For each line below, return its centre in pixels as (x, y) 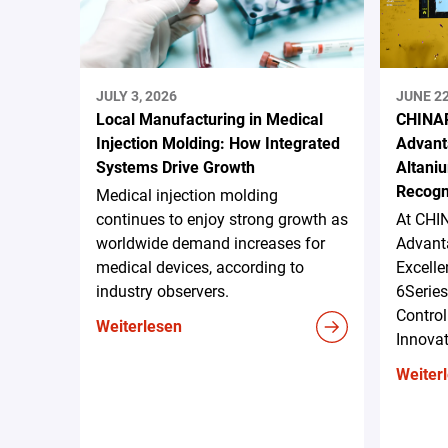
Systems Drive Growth (175, 168)
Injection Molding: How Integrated (218, 144)
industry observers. (162, 292)
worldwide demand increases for (210, 244)
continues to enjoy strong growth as (222, 220)
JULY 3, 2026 (136, 96)
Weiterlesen (139, 327)
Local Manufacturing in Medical (209, 120)
